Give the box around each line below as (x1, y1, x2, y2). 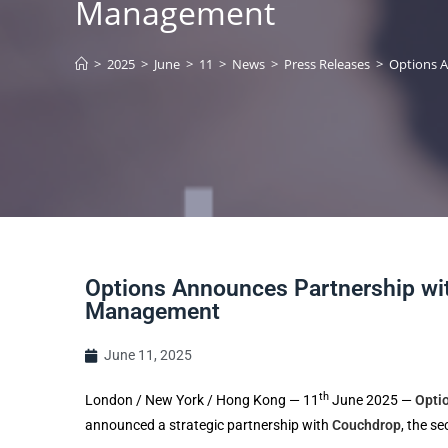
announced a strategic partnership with (84, 417, 332, 433)
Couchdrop (331, 417, 401, 433)
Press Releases (283, 55, 370, 73)
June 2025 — (328, 392, 415, 408)
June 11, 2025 (103, 347, 192, 363)
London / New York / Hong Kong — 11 (84, 392, 319, 408)
